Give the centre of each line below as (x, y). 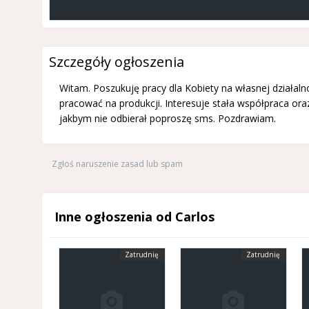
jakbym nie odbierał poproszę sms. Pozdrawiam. (167, 118)
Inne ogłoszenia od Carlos (134, 217)
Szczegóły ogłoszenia (116, 62)
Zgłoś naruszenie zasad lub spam (117, 164)
